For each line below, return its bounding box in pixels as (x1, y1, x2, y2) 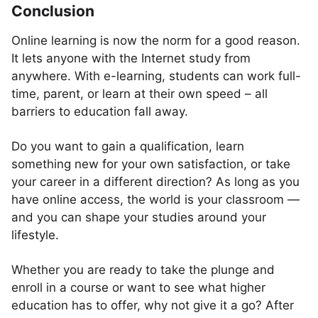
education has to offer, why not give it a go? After (11, 298, 294, 312)
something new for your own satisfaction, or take (11, 157, 290, 171)
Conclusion (11, 2, 94, 20)
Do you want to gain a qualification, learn (11, 139, 244, 153)
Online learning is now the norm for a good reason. (11, 33, 300, 48)
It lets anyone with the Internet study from (11, 51, 251, 65)
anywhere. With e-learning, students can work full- (11, 69, 301, 83)
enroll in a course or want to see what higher (11, 280, 265, 295)
